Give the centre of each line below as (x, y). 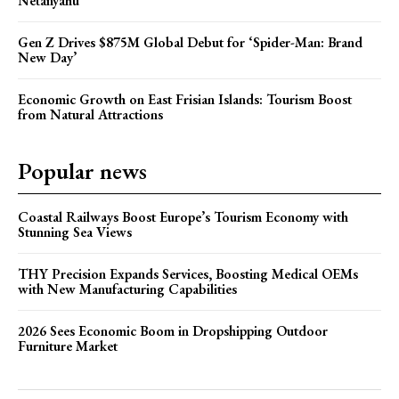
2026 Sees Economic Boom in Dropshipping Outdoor (173, 330)
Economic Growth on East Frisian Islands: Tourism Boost (185, 99)
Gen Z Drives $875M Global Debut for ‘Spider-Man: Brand (190, 42)
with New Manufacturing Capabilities (127, 289)
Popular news (82, 171)
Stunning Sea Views (75, 232)
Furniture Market (68, 346)
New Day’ (47, 57)
